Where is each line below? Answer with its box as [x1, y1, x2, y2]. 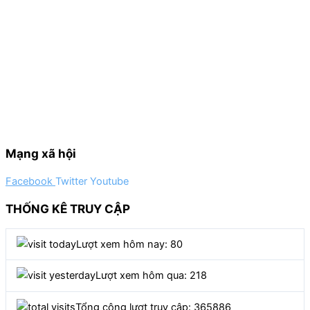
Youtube [90, 174, 129, 188]
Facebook [6, 174, 53, 188]
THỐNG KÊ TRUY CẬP [6, 201, 130, 216]
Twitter [55, 174, 87, 188]
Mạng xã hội [6, 145, 76, 161]
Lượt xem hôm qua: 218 [95, 269, 207, 282]
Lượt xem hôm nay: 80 [75, 238, 183, 251]
